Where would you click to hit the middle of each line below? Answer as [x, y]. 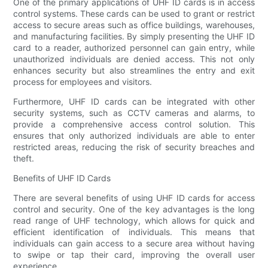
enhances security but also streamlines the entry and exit [134, 70]
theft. [24, 158]
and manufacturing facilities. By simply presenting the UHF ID [134, 36]
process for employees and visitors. [83, 81]
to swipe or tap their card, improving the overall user [134, 254]
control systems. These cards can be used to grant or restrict [134, 13]
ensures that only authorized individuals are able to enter [134, 135]
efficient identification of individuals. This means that [134, 232]
